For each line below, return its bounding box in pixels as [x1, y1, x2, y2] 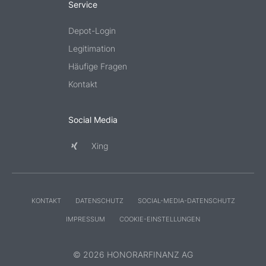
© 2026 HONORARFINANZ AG [73, 249, 193, 259]
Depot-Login [68, 25, 116, 36]
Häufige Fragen [68, 61, 127, 71]
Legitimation [68, 43, 115, 53]
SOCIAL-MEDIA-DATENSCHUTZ [137, 196, 235, 205]
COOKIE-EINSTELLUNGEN [119, 214, 200, 223]
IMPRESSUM [66, 214, 105, 223]
